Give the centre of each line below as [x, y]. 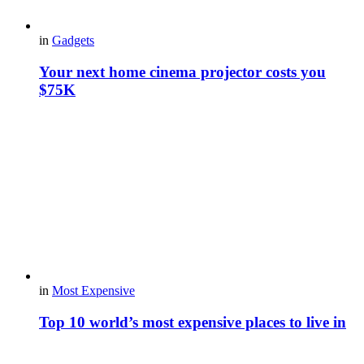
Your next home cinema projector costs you [182, 71]
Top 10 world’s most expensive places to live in [193, 322]
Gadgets [73, 40]
